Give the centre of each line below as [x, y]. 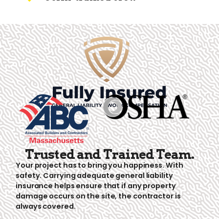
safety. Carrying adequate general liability [94, 175]
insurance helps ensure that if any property [96, 186]
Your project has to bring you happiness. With [99, 165]
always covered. [46, 206]
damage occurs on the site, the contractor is [98, 196]
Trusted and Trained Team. [109, 154]
